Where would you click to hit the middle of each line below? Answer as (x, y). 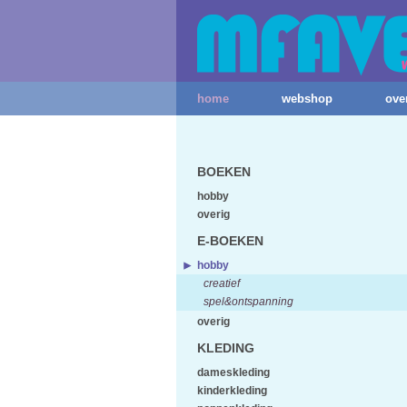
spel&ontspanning (248, 302)
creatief (222, 283)
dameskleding (233, 372)
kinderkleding (232, 391)
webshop (307, 99)
